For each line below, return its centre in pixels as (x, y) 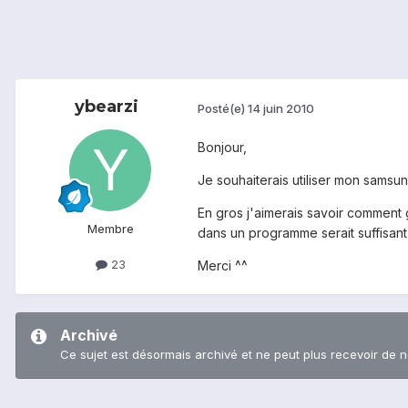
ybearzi (107, 107)
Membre (110, 229)
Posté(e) (223, 108)
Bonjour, (222, 148)
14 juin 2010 (281, 108)
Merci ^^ (223, 266)
